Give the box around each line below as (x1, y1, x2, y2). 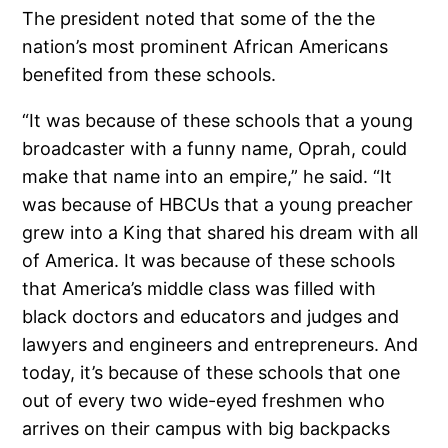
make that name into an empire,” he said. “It (22, 165, 393, 187)
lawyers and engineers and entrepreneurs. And (22, 333, 419, 355)
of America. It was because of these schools (22, 249, 396, 271)
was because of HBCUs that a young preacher (22, 193, 414, 215)
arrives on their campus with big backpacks (22, 417, 391, 439)
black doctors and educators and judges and (22, 305, 400, 327)
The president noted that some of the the (22, 7, 376, 29)
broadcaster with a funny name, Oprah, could (22, 137, 408, 159)
